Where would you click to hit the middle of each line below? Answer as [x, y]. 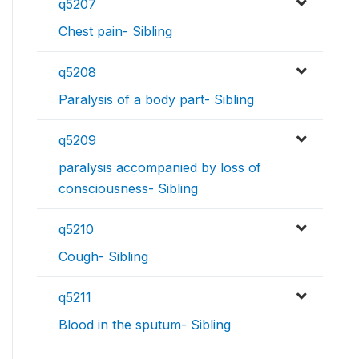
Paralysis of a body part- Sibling [156, 99]
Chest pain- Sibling [115, 31]
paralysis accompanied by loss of [160, 167]
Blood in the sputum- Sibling [145, 325]
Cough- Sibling [103, 256]
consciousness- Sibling [128, 188]
